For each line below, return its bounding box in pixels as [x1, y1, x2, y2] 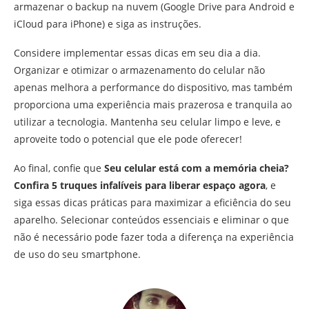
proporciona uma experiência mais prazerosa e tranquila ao [14, 98, 292, 111]
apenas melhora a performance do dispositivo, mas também [14, 81, 292, 94]
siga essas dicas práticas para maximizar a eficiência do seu [14, 196, 291, 209]
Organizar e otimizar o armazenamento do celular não [14, 63, 265, 77]
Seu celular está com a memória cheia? [104, 161, 289, 175]
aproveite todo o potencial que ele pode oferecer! [14, 132, 242, 146]
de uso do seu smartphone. [14, 248, 141, 261]
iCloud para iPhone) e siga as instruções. [14, 17, 201, 30]
